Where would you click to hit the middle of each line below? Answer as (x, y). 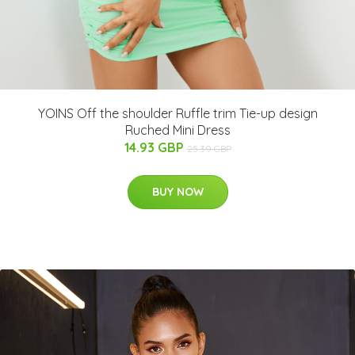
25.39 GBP (209, 148)
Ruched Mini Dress (177, 130)
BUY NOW (177, 191)
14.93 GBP (155, 147)
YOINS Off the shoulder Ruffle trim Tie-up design (177, 113)
